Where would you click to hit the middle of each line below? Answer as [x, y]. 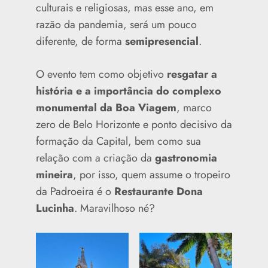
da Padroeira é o [75, 191]
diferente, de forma [80, 41]
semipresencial [162, 41]
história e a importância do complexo [129, 91]
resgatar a [191, 74]
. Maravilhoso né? [115, 208]
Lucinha [55, 208]
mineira [54, 174]
